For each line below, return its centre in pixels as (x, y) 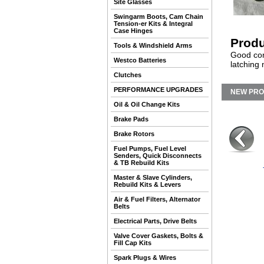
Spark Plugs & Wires (145, 258)
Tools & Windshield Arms (153, 45)
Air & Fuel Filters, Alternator (157, 199)
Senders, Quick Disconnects (158, 156)
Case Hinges (133, 31)
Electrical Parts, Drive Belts (155, 221)
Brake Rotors (134, 134)
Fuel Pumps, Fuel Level (150, 148)
